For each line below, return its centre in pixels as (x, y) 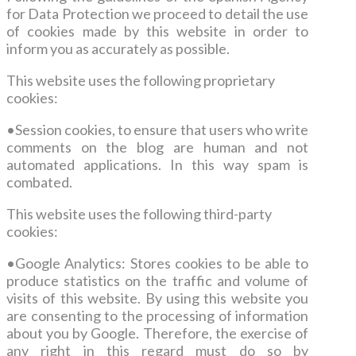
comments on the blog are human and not (158, 147)
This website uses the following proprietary (141, 80)
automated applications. (89, 164)
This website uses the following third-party (139, 214)
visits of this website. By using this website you (158, 298)
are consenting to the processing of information (158, 315)
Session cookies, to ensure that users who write (162, 130)
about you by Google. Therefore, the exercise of (158, 333)
